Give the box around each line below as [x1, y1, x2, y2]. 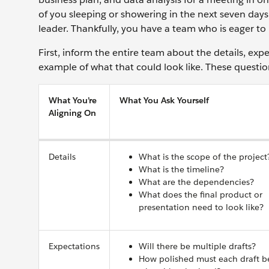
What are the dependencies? [139, 177, 254, 187]
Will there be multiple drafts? [139, 241, 256, 252]
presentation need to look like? [139, 202, 264, 213]
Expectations [49, 241, 100, 252]
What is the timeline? [139, 164, 224, 175]
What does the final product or [139, 189, 262, 200]
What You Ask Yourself [119, 95, 209, 106]
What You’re [49, 95, 97, 106]
